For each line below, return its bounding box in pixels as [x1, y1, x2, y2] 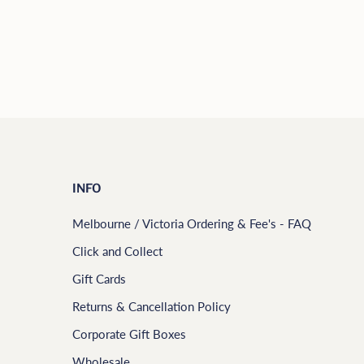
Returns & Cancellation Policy [72, 298, 231, 314]
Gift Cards [72, 271, 126, 286]
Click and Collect [72, 243, 162, 258]
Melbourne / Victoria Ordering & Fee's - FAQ [72, 215, 311, 231]
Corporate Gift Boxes [72, 326, 186, 341]
